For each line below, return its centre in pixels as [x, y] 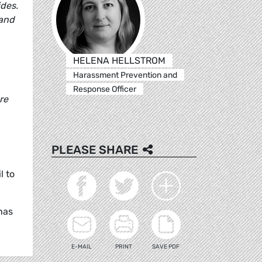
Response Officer [104, 89]
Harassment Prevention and [125, 75]
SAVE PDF [166, 247]
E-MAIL [82, 247]
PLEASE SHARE [95, 149]
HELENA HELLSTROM [119, 60]
